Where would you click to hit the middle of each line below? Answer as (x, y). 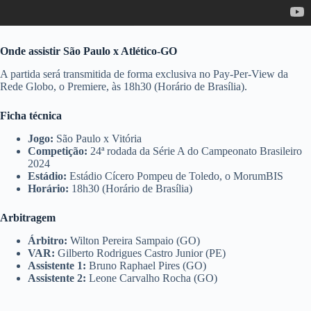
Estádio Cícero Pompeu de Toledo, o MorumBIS (176, 176)
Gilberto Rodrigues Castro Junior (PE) (142, 253)
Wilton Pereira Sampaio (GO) (135, 240)
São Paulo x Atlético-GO (120, 51)
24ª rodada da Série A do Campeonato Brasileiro (196, 151)
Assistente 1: (58, 265)
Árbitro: (49, 240)
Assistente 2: (58, 278)
